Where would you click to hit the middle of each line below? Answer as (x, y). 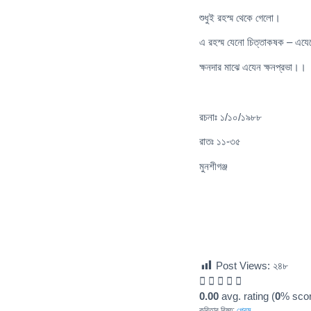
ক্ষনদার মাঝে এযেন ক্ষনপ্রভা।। (253, 67)
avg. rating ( (247, 296)
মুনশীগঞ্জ (213, 167)
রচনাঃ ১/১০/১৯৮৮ (230, 117)
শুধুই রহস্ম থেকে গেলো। (240, 17)
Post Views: (243, 266)
